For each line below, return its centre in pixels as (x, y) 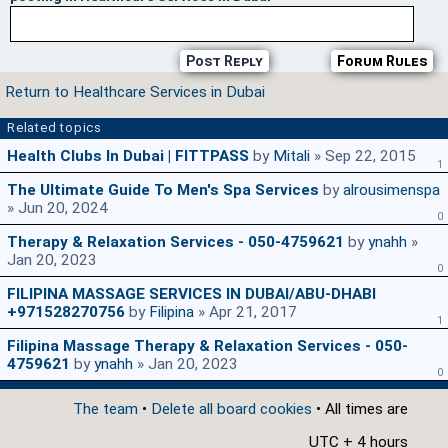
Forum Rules (382, 61)
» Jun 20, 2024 (57, 208)
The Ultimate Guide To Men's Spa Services (163, 190)
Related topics (54, 128)
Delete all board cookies (231, 409)
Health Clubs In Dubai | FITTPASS (128, 156)
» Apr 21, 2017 (245, 312)
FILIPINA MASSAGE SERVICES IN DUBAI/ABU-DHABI (191, 294)
